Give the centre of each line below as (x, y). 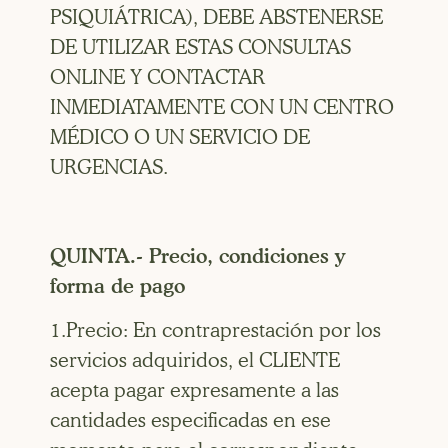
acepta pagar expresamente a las (194, 390)
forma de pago (117, 285)
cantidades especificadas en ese (190, 420)
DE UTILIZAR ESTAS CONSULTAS (200, 47)
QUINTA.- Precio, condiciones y (197, 255)
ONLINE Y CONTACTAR (157, 77)
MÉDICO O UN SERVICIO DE (180, 137)
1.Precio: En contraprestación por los (215, 330)
